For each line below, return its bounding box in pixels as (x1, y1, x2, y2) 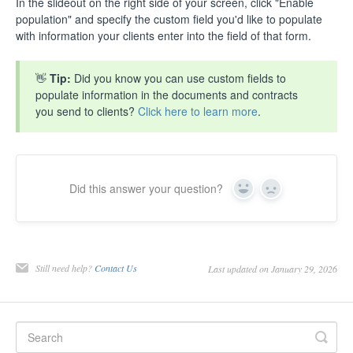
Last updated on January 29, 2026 (208, 262, 337, 275)
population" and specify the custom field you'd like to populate (16, 10, 322, 27)
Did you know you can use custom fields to (74, 69, 286, 86)
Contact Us (95, 261, 137, 274)
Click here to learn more (138, 102, 258, 119)
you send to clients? (35, 102, 138, 119)
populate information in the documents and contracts (35, 86, 298, 102)
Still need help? (35, 261, 95, 274)
